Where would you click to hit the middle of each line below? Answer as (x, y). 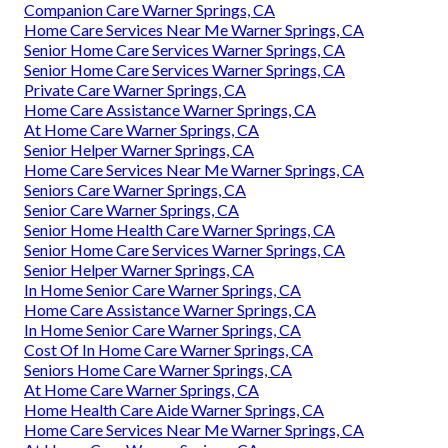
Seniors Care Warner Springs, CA (135, 189)
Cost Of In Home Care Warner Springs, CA (168, 349)
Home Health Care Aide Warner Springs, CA (174, 409)
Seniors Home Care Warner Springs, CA (158, 369)
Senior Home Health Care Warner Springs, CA (179, 229)
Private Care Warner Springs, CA (135, 89)
